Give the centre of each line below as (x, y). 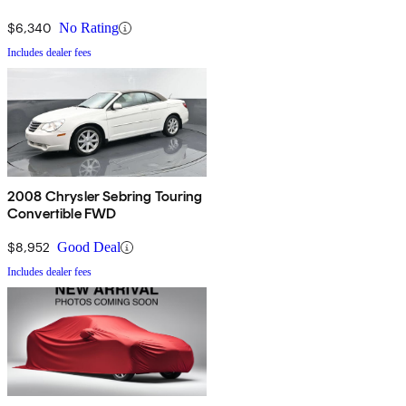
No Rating (89, 28)
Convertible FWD (62, 214)
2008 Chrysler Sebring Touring (105, 197)
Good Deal (89, 247)
